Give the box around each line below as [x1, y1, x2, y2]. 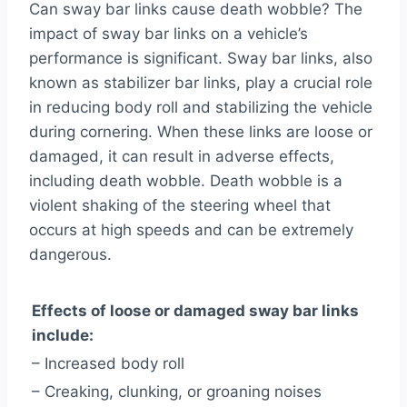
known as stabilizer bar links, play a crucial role [29, 73, 372, 92]
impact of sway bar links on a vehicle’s [29, 24, 308, 43]
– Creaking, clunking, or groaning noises [32, 382, 322, 401]
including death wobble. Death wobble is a [29, 171, 342, 190]
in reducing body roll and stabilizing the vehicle [29, 97, 372, 116]
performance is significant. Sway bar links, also [29, 48, 372, 67]
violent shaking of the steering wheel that [29, 195, 331, 214]
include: [32, 325, 94, 344]
